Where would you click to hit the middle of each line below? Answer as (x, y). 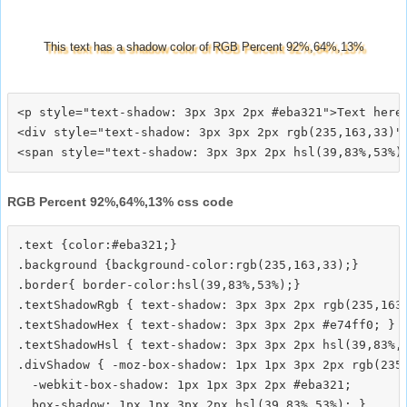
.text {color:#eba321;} (97, 244)
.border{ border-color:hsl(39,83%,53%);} (159, 284)
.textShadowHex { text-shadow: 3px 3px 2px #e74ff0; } (206, 324)
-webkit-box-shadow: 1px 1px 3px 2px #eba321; (184, 384)
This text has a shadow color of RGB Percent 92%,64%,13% (203, 46)
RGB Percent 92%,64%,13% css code (120, 201)
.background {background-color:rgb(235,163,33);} (188, 264)
